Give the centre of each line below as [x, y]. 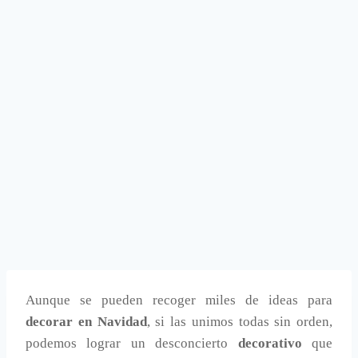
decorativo [270, 344]
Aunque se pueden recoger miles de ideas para [179, 300]
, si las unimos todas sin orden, [239, 322]
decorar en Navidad [86, 322]
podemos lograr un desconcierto [132, 344]
